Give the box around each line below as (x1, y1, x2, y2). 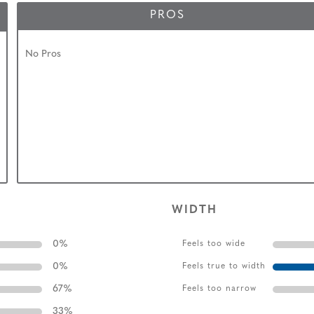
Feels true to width (182, 261, 266, 271)
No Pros (25, 49, 62, 60)
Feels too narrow (182, 284, 257, 293)
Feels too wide (182, 239, 245, 248)
